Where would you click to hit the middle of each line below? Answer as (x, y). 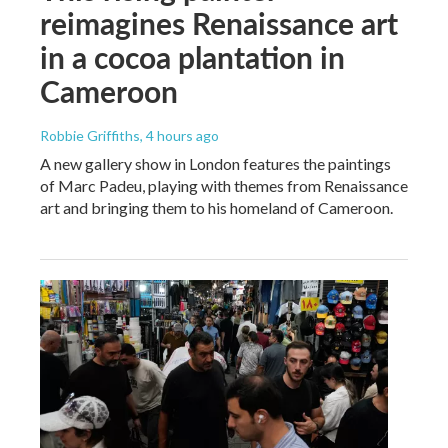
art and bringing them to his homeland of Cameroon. (216, 207)
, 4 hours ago (179, 135)
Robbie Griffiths (90, 135)
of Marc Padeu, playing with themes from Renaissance (224, 185)
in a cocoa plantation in (192, 56)
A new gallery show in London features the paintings (215, 163)
